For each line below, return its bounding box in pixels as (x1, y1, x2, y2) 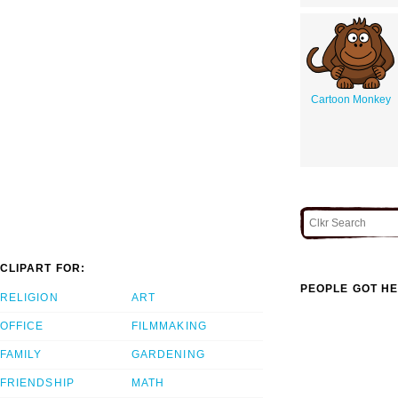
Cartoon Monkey (310, 92, 391, 106)
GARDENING (131, 348, 205, 362)
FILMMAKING (131, 320, 207, 333)
